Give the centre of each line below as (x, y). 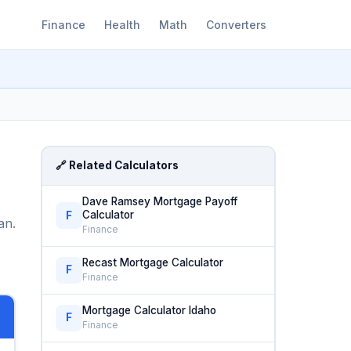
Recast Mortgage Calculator (153, 262)
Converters (236, 24)
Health (122, 24)
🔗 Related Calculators (118, 166)
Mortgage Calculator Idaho (150, 310)
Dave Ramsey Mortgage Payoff (160, 201)
